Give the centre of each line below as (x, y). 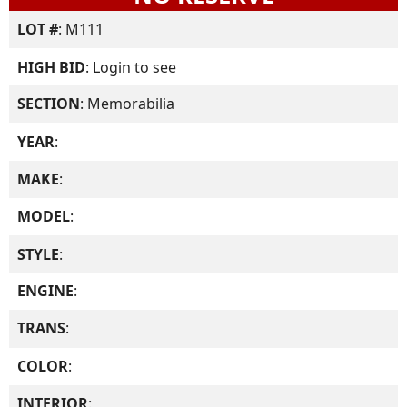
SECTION (49, 104)
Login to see (135, 67)
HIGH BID (52, 67)
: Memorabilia (128, 104)
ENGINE (46, 291)
